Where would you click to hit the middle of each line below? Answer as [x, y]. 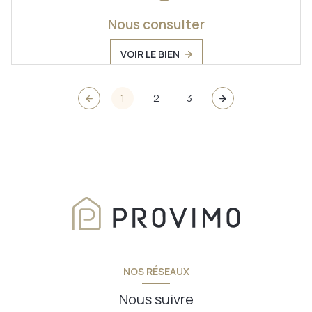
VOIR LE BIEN [150, 54]
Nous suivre [156, 299]
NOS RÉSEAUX [156, 271]
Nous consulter [156, 25]
